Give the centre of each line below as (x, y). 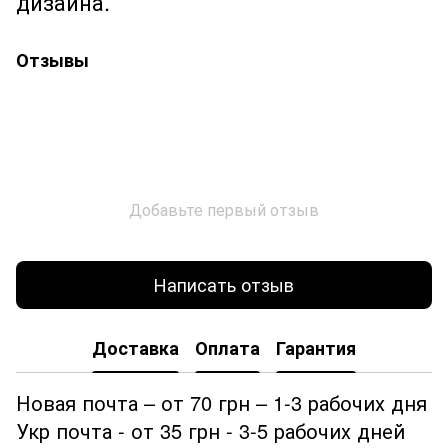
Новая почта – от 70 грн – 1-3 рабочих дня (221, 402)
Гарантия (316, 348)
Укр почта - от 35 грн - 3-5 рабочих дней (210, 430)
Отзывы (52, 59)
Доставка (135, 348)
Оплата (227, 348)
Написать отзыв (224, 284)
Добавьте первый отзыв (224, 209)
